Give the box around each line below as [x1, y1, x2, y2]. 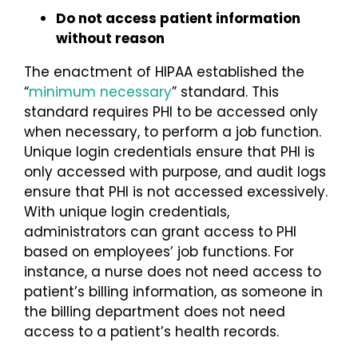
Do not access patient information [56, 8, 300, 28]
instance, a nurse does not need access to [24, 261, 321, 281]
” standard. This [172, 82, 279, 101]
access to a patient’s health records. [24, 321, 283, 341]
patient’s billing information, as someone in [24, 281, 323, 301]
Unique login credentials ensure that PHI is [24, 141, 315, 161]
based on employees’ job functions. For [24, 241, 294, 261]
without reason [56, 28, 165, 48]
